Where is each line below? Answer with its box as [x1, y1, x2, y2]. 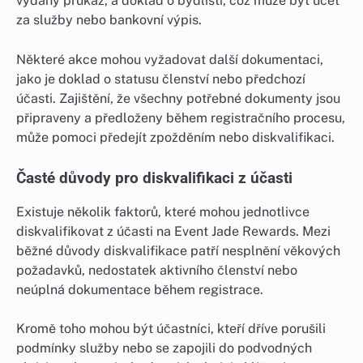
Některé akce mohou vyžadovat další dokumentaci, [16, 51, 323, 67]
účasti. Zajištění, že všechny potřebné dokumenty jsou [16, 90, 340, 106]
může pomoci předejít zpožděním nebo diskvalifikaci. [16, 129, 335, 145]
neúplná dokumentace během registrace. [16, 281, 263, 297]
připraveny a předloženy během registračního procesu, [16, 109, 345, 126]
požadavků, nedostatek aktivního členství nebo [16, 262, 297, 278]
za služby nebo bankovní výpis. [16, 12, 202, 28]
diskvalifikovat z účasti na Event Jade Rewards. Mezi [16, 223, 331, 239]
